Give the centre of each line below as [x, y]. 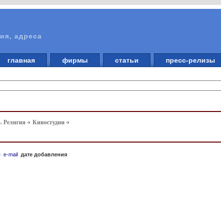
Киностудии [49, 123]
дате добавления [44, 154]
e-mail [11, 154]
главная [21, 60]
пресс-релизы [190, 60]
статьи [127, 60]
